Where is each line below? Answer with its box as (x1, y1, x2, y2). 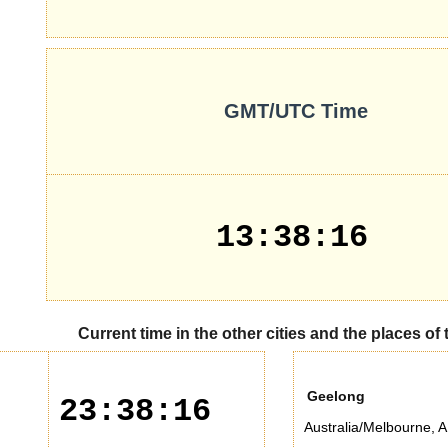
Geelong (307, 388, 365, 404)
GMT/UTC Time (224, 100, 368, 122)
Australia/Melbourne (304, 419, 431, 435)
